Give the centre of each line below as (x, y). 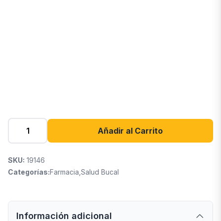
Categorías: (29, 172)
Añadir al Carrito (130, 131)
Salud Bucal (100, 172)
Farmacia (64, 172)
